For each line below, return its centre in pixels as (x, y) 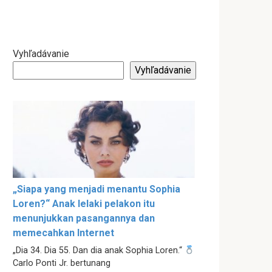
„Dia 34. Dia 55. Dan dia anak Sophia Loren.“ (99, 251)
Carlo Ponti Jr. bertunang (62, 263)
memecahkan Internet (63, 233)
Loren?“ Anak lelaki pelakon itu (84, 204)
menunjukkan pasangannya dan (84, 219)
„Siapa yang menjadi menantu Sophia (97, 189)
